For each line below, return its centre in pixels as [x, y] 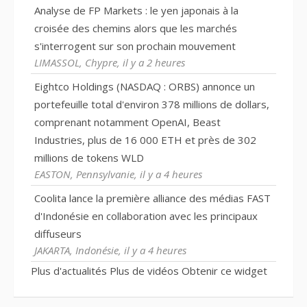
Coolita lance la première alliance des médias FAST [152, 198]
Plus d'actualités [69, 270]
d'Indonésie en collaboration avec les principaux [146, 216]
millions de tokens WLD [89, 157]
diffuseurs [58, 233]
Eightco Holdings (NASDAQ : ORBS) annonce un [145, 86]
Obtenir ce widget [224, 270]
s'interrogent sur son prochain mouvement [135, 46]
